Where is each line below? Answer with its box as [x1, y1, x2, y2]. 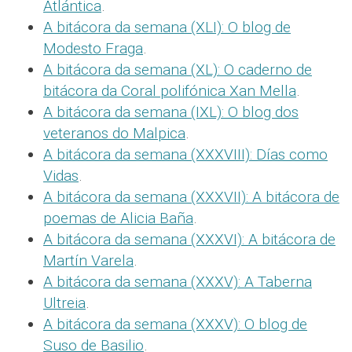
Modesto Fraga [43, 38, 143, 57]
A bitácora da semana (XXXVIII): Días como [43, 145, 328, 163]
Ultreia [43, 293, 86, 312]
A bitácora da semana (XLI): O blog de [43, 17, 291, 36]
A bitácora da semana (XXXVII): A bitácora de [43, 187, 339, 206]
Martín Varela [43, 251, 134, 269]
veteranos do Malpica [43, 123, 185, 142]
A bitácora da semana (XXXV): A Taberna [43, 272, 312, 291]
